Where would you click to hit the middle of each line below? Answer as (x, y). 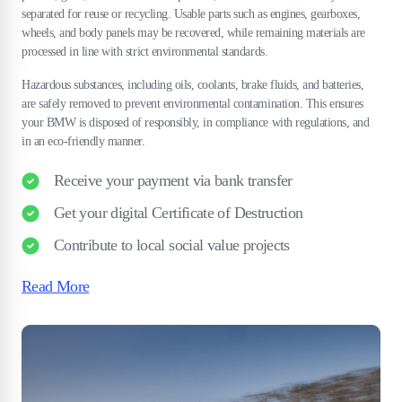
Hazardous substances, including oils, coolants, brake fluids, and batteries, (193, 84)
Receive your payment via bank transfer (173, 181)
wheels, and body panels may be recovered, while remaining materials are (193, 32)
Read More (56, 286)
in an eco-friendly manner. (83, 141)
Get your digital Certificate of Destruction (179, 213)
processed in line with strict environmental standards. (145, 51)
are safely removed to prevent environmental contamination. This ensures (192, 103)
